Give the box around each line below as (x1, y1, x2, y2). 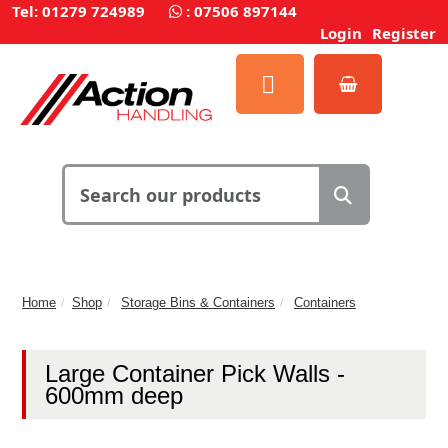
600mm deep (45, 382, 183, 410)
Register (372, 23, 436, 43)
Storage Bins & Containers (121, 294, 275, 310)
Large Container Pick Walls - (45, 359, 345, 387)
